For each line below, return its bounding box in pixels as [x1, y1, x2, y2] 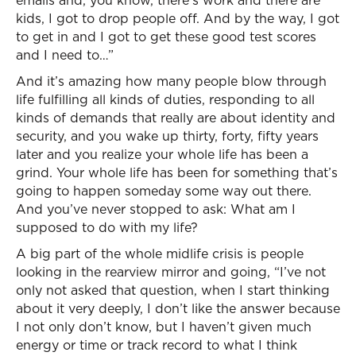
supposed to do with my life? [16, 219, 198, 236]
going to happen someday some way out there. [16, 182, 311, 199]
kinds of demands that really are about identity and [16, 109, 335, 126]
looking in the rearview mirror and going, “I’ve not [16, 263, 326, 281]
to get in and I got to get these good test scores [16, 28, 316, 45]
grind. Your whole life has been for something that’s [16, 164, 338, 181]
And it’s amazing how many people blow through [16, 72, 327, 90]
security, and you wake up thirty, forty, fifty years [16, 127, 319, 145]
